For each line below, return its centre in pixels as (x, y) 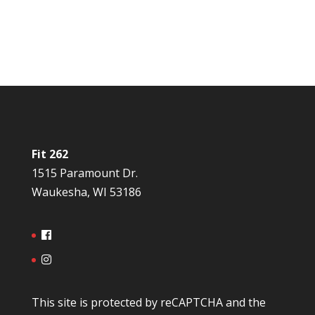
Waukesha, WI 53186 (86, 192)
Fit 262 (50, 154)
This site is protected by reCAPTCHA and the (148, 303)
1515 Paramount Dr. (84, 173)
